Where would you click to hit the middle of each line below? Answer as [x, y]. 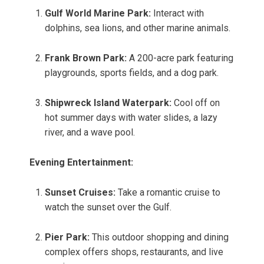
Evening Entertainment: [81, 163]
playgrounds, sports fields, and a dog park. [132, 73]
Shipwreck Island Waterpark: [108, 103]
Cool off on [196, 103]
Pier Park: [67, 237]
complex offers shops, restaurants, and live [134, 252]
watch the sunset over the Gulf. [108, 207]
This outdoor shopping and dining [159, 237]
